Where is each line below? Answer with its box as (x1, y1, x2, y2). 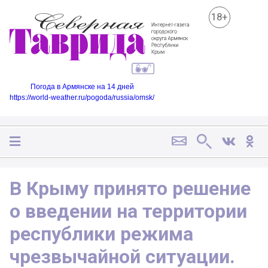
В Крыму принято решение (10, 176, 251, 200)
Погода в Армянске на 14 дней (30, 82, 134, 91)
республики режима (10, 222, 193, 245)
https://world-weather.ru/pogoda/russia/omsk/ (10, 93, 154, 102)
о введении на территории (10, 199, 247, 223)
